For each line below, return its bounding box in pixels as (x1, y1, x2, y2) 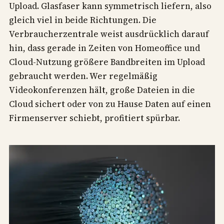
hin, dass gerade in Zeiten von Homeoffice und (9, 41, 200, 54)
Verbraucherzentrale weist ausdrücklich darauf (9, 27, 209, 40)
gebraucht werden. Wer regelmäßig (9, 69, 157, 82)
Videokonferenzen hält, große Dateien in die (9, 83, 195, 96)
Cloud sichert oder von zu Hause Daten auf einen (9, 97, 211, 110)
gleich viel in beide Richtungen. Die (9, 13, 156, 26)
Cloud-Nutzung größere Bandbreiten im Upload (9, 55, 205, 68)
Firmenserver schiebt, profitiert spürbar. (9, 111, 180, 124)
